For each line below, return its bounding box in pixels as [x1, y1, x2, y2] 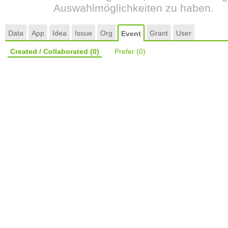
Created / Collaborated [10, 47, 90, 55]
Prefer [115, 47, 136, 55]
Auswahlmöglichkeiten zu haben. [53, 2, 214, 14]
